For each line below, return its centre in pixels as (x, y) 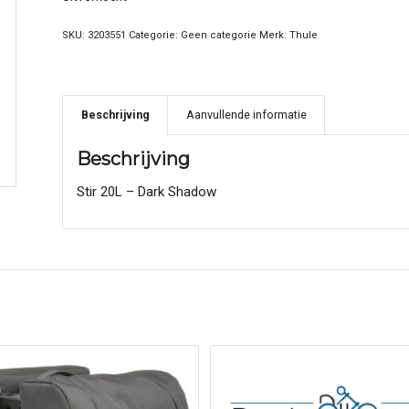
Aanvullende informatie (247, 115)
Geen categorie (219, 36)
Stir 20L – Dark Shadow (147, 191)
